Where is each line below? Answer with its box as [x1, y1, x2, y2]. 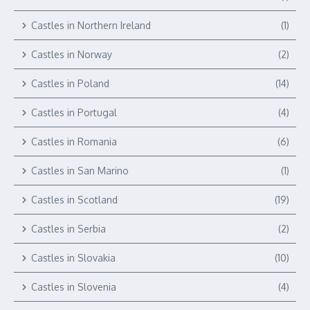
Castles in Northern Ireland [31, 19, 151, 31]
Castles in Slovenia [31, 281, 116, 293]
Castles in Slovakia [31, 252, 116, 264]
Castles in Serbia [31, 223, 106, 235]
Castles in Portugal [31, 107, 117, 118]
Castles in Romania [31, 136, 117, 147]
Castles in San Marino [31, 165, 129, 176]
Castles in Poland [31, 77, 109, 89]
